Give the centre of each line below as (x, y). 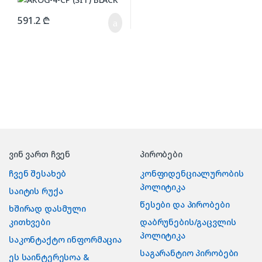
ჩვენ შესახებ (38, 174)
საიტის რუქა (36, 191)
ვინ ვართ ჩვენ (40, 154)
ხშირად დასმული (48, 209)
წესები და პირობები (185, 205)
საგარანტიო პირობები (189, 253)
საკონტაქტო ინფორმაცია (65, 240)
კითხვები (30, 222)
